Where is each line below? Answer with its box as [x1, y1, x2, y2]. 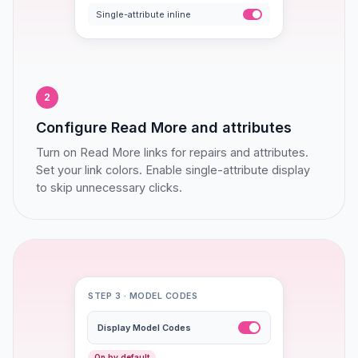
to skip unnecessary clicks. [36, 181, 182, 194]
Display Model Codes [97, 322, 191, 333]
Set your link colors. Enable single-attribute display [36, 163, 310, 177]
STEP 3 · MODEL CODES [88, 291, 198, 301]
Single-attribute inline [96, 8, 191, 20]
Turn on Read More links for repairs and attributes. [36, 145, 308, 159]
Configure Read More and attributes [36, 119, 292, 136]
